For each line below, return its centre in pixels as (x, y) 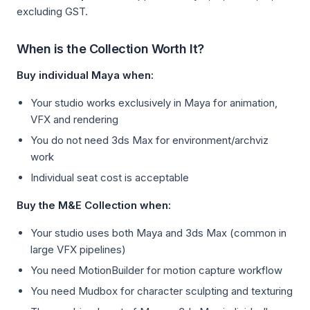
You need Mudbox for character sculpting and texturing (162, 291)
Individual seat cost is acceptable (110, 177)
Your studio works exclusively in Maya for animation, (154, 103)
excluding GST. (52, 11)
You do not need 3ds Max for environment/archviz (149, 140)
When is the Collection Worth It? (110, 49)
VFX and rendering (74, 119)
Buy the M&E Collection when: (94, 205)
